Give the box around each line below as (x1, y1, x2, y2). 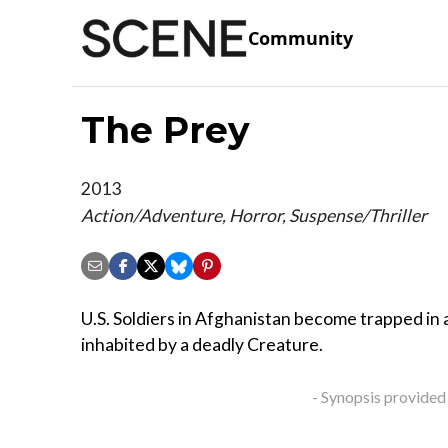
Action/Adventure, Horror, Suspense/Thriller (81, 204, 427, 226)
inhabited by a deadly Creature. (81, 334, 323, 356)
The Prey (81, 107, 250, 152)
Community (248, 26, 353, 51)
